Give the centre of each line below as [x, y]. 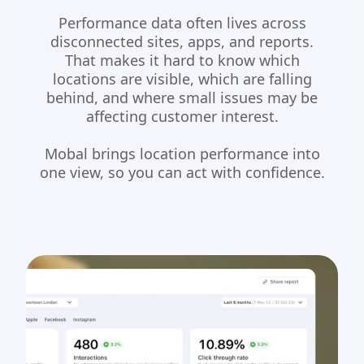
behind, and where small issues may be [182, 98]
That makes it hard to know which [182, 61]
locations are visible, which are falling [182, 79]
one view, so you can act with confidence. [182, 173]
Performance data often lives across [182, 23]
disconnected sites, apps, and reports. [182, 42]
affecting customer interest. [182, 117]
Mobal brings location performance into [182, 154]
